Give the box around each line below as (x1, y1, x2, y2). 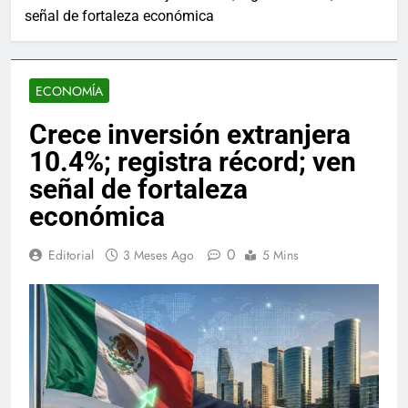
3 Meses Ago (123, 246, 194, 265)
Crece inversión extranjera (29, 118, 351, 151)
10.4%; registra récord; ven (29, 146, 356, 178)
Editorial (48, 246, 94, 265)
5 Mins (262, 246, 299, 265)
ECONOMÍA (36, 82, 103, 101)
